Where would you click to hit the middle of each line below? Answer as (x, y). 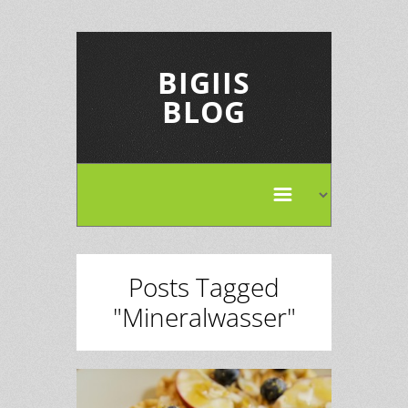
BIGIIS (204, 82)
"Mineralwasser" (204, 317)
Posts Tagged (204, 287)
